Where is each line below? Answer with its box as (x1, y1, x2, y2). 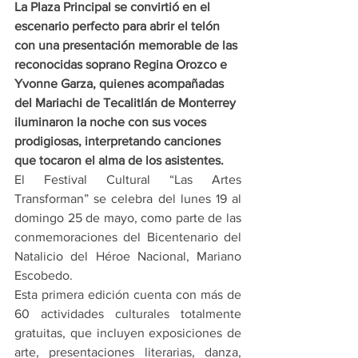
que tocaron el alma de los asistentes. (14, 153, 224, 168)
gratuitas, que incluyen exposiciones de (14, 326, 241, 340)
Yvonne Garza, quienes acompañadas (14, 77, 227, 91)
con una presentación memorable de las (14, 38, 241, 53)
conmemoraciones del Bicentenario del (14, 230, 241, 245)
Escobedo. (14, 268, 73, 283)
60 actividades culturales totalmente (14, 307, 241, 321)
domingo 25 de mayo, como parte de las (14, 211, 241, 225)
